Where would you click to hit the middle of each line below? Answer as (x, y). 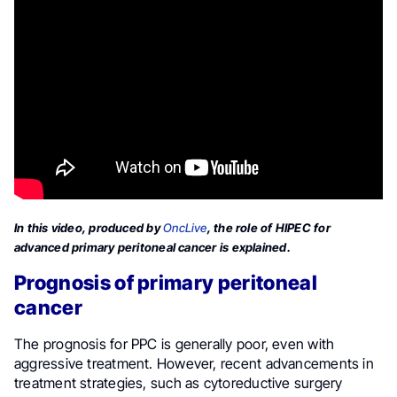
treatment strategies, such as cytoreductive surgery (179, 383)
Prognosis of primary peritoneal (166, 283)
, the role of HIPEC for (269, 228)
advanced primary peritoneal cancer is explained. (152, 248)
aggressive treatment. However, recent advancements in (194, 364)
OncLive (185, 228)
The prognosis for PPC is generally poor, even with (175, 344)
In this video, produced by (89, 228)
